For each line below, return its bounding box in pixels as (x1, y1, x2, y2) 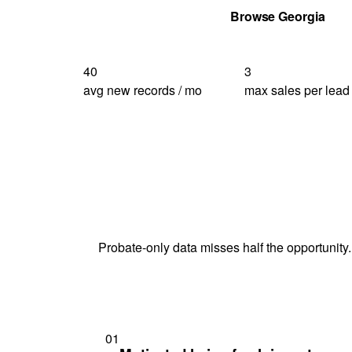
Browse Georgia (229, 6, 325, 25)
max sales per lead (244, 80, 350, 99)
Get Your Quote (102, 6, 192, 25)
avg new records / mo (83, 80, 202, 99)
